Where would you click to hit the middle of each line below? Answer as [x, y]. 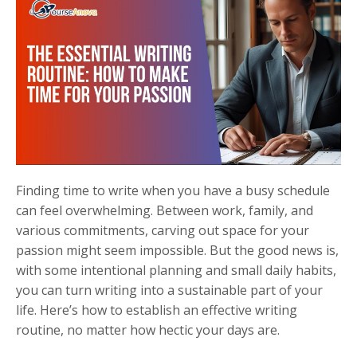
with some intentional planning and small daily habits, [176, 270]
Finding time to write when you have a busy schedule [173, 190]
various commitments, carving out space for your [163, 230]
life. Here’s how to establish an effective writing [157, 310]
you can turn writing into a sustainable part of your [169, 290]
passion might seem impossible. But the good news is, [177, 250]
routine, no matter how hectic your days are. [148, 330]
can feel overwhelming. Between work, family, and [165, 210]
